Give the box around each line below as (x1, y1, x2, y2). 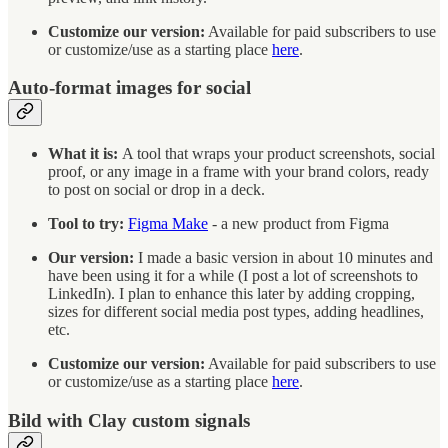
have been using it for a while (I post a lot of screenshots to (48, 267, 418, 285)
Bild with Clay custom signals (8, 409, 250, 431)
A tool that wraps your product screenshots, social (122, 145, 435, 163)
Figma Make (128, 215, 208, 233)
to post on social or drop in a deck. (48, 181, 265, 199)
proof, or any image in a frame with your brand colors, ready (48, 163, 429, 181)
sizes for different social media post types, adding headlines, (48, 303, 424, 321)
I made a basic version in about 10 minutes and (138, 249, 433, 267)
